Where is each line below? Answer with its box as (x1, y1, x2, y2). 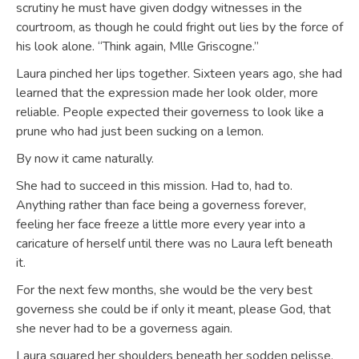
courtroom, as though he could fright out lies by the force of (16, 18, 343, 36)
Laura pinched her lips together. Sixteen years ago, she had (16, 65, 342, 83)
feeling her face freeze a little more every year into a (16, 216, 305, 233)
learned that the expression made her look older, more (16, 84, 318, 102)
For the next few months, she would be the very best (16, 281, 313, 299)
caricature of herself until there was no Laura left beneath (16, 235, 333, 252)
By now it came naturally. (16, 150, 154, 167)
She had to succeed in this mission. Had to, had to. (16, 177, 292, 195)
